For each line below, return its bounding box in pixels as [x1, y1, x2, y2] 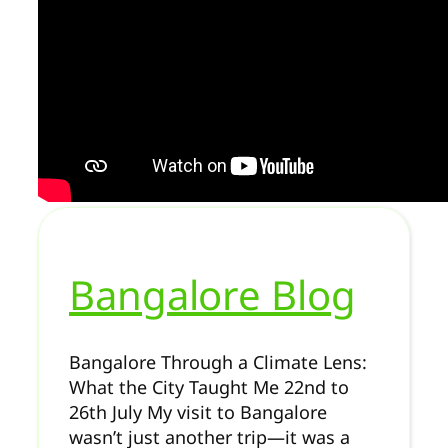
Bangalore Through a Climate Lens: [69, 349, 367, 374]
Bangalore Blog [69, 266, 356, 322]
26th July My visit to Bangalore [69, 399, 327, 424]
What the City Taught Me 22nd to [69, 374, 349, 399]
